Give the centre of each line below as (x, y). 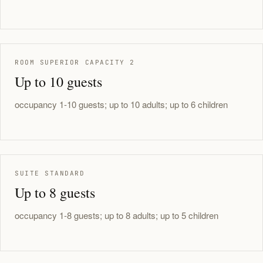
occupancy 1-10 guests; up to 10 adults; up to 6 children (121, 104)
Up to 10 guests (58, 82)
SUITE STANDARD (50, 173)
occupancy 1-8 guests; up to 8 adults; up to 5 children (117, 215)
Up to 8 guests (55, 193)
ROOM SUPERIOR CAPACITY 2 (75, 62)
